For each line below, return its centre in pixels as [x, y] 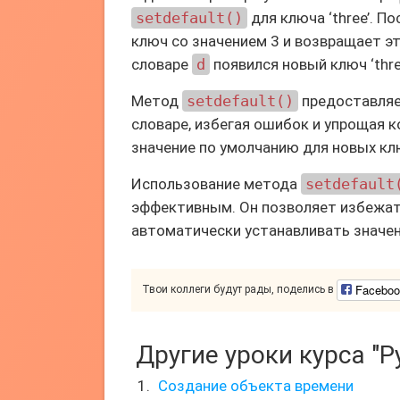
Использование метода [216, 184]
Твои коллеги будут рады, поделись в [239, 290]
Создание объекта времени [256, 386]
